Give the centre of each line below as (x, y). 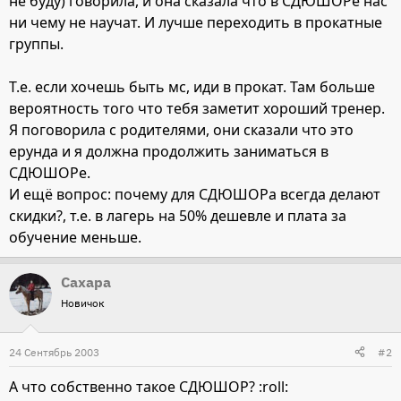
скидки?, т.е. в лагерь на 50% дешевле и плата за (178, 215)
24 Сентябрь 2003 (54, 352)
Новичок (83, 303)
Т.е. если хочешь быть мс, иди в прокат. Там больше (192, 86)
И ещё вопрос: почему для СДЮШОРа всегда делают (195, 194)
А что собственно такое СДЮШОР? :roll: (149, 386)
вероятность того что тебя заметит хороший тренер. (197, 108)
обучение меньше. (75, 237)
